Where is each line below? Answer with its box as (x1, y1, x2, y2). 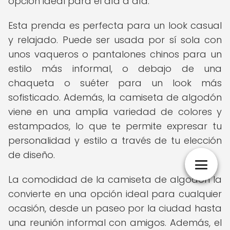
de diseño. (8, 148, 55, 161)
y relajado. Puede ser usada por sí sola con (8, 33, 222, 46)
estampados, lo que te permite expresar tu (8, 120, 222, 132)
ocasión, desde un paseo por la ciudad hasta (8, 202, 222, 215)
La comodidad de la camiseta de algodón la (8, 173, 222, 186)
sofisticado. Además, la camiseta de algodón (8, 91, 222, 104)
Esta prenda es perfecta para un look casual (8, 19, 222, 32)
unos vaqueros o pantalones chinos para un (8, 48, 222, 61)
